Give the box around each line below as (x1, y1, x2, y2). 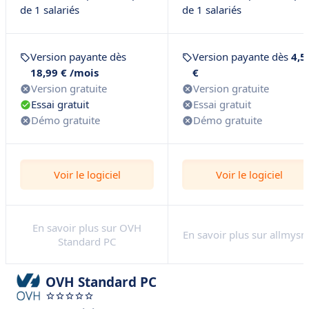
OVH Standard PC (46, 273, 157, 291)
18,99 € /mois (30, 66, 99, 79)
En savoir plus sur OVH (32, 221, 141, 235)
